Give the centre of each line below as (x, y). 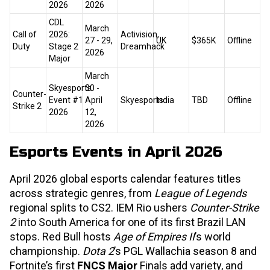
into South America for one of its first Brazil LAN (131, 222)
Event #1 (66, 100)
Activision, (140, 35)
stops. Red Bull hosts (61, 237)
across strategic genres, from (82, 193)
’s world (213, 237)
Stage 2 (64, 47)
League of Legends (200, 193)
